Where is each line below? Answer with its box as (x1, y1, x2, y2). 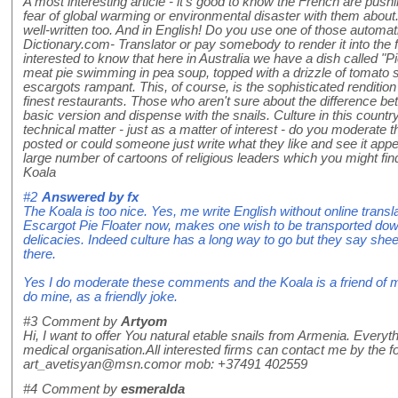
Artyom (121, 314, 167, 329)
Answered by (42, 189, 127, 204)
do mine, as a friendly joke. (23, 289, 178, 304)
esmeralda (121, 381, 185, 396)
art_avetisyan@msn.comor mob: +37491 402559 (23, 356, 307, 371)
